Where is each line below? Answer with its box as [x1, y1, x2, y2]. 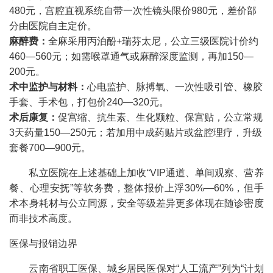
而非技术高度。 [9, 213, 78, 224]
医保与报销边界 [9, 238, 78, 249]
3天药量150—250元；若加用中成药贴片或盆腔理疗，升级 [9, 127, 263, 138]
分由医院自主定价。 [9, 20, 97, 31]
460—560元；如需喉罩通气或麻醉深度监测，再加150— [9, 51, 254, 62]
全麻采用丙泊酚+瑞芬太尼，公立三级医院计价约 [48, 35, 259, 46]
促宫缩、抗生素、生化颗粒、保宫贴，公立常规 [58, 112, 263, 122]
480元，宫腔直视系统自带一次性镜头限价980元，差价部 [9, 5, 257, 16]
